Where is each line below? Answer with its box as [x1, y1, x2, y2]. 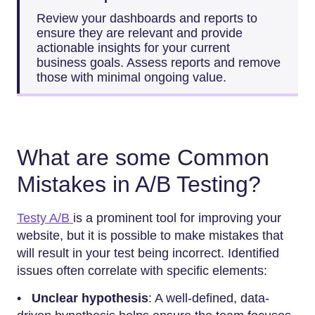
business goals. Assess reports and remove [37, 55, 281, 70]
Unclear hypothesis [32, 291, 148, 305]
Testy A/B [17, 211, 73, 225]
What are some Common [17, 144, 269, 170]
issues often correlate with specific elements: [17, 264, 267, 278]
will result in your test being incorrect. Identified [17, 246, 279, 260]
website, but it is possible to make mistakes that [17, 229, 283, 243]
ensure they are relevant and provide [37, 25, 243, 40]
